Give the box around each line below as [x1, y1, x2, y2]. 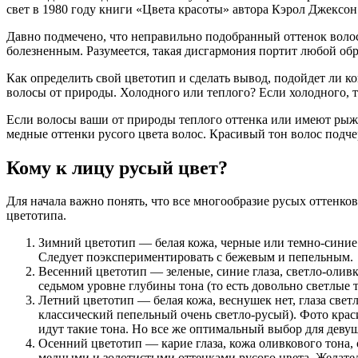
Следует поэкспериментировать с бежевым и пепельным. [38, 250, 353, 265]
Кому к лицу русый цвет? [6, 157, 228, 178]
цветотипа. [6, 209, 66, 223]
